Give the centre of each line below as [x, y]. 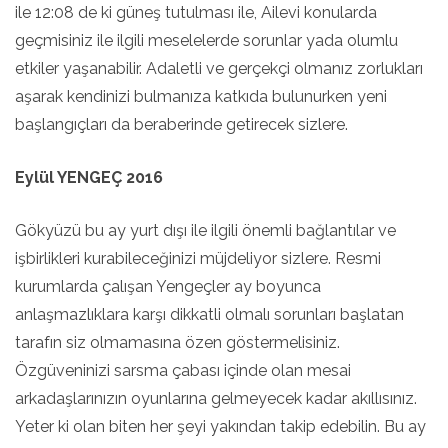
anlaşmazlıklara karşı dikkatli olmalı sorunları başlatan [209, 314]
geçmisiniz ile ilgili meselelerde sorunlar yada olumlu [206, 40]
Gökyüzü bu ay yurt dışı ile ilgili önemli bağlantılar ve [205, 230]
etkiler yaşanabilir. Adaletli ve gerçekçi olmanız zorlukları [219, 68]
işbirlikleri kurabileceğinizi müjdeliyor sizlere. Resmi [198, 258]
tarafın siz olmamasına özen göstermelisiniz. [177, 342]
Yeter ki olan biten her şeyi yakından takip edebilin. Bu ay [220, 426]
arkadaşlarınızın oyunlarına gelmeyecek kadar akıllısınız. [216, 398]
